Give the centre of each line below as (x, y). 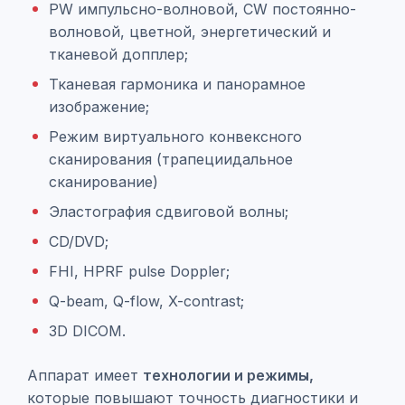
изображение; (99, 107)
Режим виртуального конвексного (175, 137)
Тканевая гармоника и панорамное (177, 84)
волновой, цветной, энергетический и (190, 32)
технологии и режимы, (228, 375)
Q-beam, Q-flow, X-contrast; (146, 301)
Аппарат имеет (85, 375)
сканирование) (104, 182)
